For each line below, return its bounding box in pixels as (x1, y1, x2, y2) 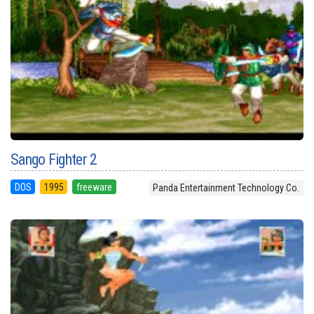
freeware (76, 181, 112, 193)
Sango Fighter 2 (11, 150, 97, 168)
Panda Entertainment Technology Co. (153, 182, 300, 194)
